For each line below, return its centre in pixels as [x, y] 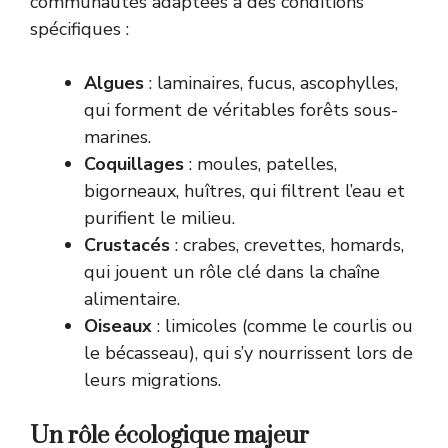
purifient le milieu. [159, 218]
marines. [117, 137]
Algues [114, 83]
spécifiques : [79, 29]
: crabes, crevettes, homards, [287, 245]
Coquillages [134, 164]
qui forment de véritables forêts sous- [241, 110]
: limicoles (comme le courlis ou [282, 326]
